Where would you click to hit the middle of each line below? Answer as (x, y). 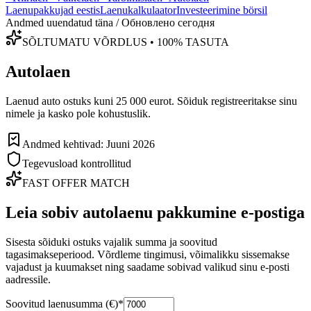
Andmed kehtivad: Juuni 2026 (89, 144)
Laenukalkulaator (138, 10)
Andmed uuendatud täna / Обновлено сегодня (110, 23)
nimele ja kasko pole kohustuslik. (78, 113)
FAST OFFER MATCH (76, 183)
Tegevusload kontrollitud (77, 163)
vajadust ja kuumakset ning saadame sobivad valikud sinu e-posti (148, 267)
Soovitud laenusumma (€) (62, 303)
